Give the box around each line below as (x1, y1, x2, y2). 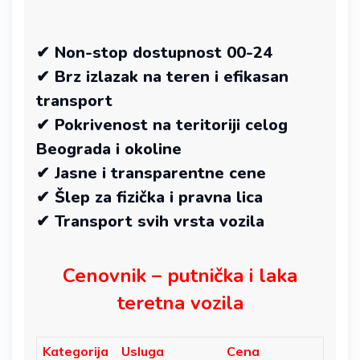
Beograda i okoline (36, 137, 182, 160)
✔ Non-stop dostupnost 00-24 (36, 41, 272, 63)
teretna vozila (117, 289, 243, 316)
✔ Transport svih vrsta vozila (36, 210, 264, 232)
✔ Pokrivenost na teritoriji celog (36, 113, 288, 136)
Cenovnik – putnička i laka (63, 262, 297, 288)
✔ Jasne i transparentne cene (36, 162, 266, 184)
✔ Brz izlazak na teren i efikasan (36, 65, 288, 88)
